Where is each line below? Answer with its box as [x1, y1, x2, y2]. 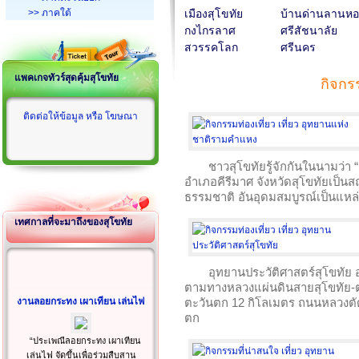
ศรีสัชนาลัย [280, 25, 337, 37]
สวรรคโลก [184, 42, 238, 54]
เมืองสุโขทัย [184, 8, 243, 20]
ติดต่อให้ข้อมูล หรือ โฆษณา [22, 111, 138, 122]
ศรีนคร [280, 42, 316, 54]
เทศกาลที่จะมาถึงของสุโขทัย [14, 216, 132, 228]
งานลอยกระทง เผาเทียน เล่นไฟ [17, 296, 145, 307]
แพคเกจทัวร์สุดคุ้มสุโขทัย [14, 72, 119, 83]
